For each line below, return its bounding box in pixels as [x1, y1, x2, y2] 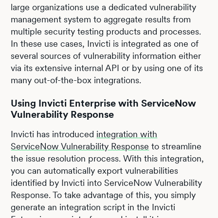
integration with [96, 128, 158, 139]
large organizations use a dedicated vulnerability [11, 1, 197, 12]
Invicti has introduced [11, 128, 97, 139]
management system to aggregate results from [11, 14, 191, 24]
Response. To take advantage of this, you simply [11, 189, 196, 200]
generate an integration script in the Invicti [11, 201, 176, 212]
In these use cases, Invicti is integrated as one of [11, 38, 199, 49]
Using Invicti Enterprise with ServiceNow [11, 97, 197, 109]
